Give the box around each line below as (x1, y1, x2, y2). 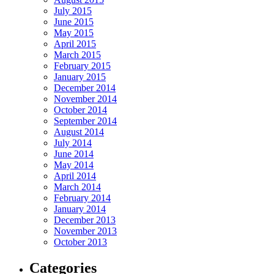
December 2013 (54, 215, 116, 226)
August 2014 (54, 127, 104, 138)
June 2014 (54, 149, 94, 160)
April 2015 (54, 39, 96, 50)
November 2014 (54, 94, 117, 105)
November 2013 (54, 226, 117, 237)
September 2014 (54, 116, 117, 127)
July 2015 (54, 6, 92, 17)
